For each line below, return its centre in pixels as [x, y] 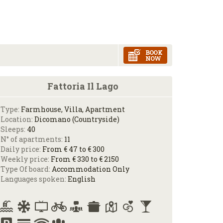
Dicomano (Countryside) [77, 119]
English [82, 179]
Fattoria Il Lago [83, 86]
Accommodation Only [91, 169]
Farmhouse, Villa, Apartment [73, 109]
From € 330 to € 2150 [85, 159]
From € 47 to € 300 [73, 149]
